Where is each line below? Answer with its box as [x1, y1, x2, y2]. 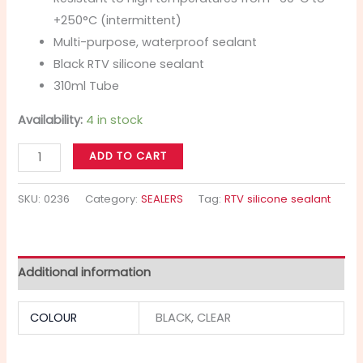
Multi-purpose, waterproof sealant [53, 34, 258, 51]
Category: [85, 190, 142, 207]
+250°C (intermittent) [53, 12, 182, 29]
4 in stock [86, 111, 143, 128]
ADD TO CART [89, 148, 167, 163]
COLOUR [29, 310, 77, 327]
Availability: [18, 111, 83, 128]
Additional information [18, 264, 152, 281]
